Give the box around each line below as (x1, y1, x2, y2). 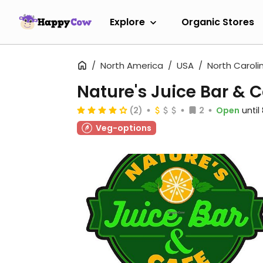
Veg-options (96, 122, 151, 134)
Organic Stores (181, 15, 254, 29)
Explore (110, 15, 145, 29)
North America (100, 59, 163, 72)
